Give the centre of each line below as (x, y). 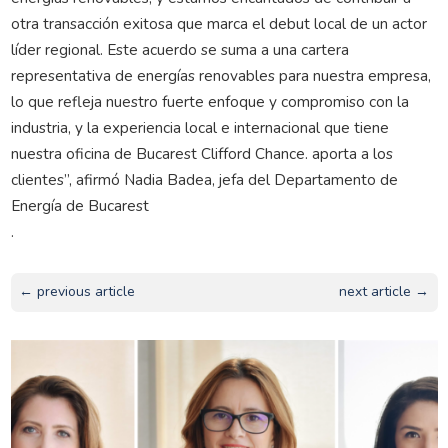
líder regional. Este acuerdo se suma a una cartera (179, 49)
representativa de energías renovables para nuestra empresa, (220, 75)
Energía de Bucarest (79, 205)
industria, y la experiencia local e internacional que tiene (199, 127)
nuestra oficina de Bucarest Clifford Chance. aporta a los (201, 153)
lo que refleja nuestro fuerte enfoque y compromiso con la (209, 101)
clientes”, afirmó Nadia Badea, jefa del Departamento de (204, 179)
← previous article (76, 292)
